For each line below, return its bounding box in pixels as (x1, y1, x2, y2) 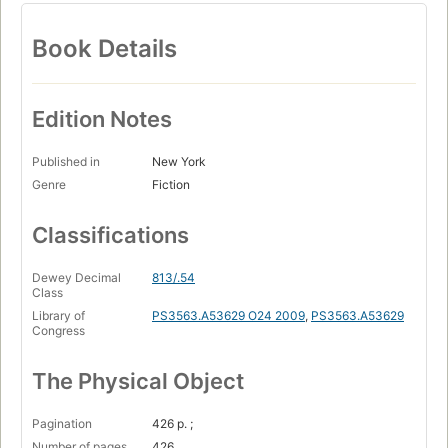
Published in (32, 153, 100, 169)
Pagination (32, 415, 92, 431)
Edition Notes (32, 105, 172, 132)
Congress (32, 322, 85, 338)
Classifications (32, 221, 189, 248)
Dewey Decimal (32, 269, 121, 285)
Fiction (152, 176, 190, 192)
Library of (32, 307, 85, 323)
